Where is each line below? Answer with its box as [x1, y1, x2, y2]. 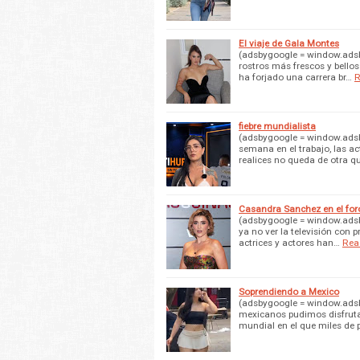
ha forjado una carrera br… [239, 71, 352, 83]
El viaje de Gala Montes [239, 37, 339, 49]
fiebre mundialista [239, 120, 316, 132]
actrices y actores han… [239, 236, 340, 248]
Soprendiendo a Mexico [239, 285, 339, 297]
